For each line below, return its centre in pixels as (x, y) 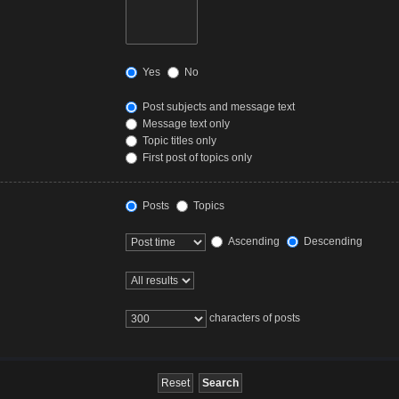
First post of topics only (196, 158)
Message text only (185, 124)
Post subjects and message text (218, 107)
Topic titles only (179, 141)
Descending (332, 241)
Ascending (253, 241)
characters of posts (254, 318)
